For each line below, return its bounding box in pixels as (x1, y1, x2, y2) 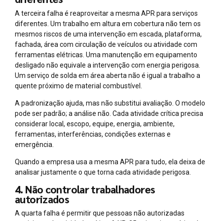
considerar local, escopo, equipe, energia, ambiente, (15, 119, 175, 128)
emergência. (15, 140, 54, 148)
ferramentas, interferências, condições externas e (15, 130, 171, 138)
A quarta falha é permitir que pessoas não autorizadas (15, 209, 184, 218)
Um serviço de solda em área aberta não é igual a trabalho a (15, 71, 200, 79)
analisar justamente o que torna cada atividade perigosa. (15, 168, 191, 176)
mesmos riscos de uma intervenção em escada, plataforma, (15, 30, 202, 38)
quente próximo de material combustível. (15, 81, 142, 90)
